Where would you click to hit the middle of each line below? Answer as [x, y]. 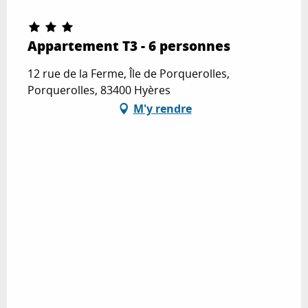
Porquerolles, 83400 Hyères [99, 90]
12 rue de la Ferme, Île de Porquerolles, [129, 74]
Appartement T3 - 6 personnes [129, 46]
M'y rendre [162, 109]
